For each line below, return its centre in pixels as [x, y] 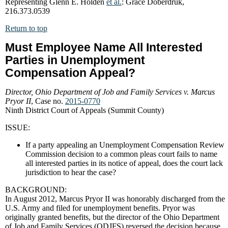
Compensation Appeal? [70, 73]
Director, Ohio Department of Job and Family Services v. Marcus [110, 92]
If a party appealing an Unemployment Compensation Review [125, 145]
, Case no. [48, 101]
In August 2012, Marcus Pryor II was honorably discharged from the [115, 199]
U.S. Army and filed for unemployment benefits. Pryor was [100, 208]
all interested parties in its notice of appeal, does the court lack [124, 163]
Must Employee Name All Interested [104, 47]
